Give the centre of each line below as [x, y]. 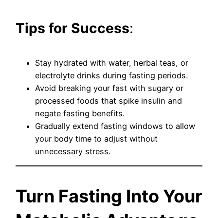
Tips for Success [73, 28]
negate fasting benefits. [80, 113]
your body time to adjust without [96, 138]
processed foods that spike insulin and [109, 100]
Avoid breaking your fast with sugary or [109, 88]
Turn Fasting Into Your [109, 196]
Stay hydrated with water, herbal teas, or [112, 63]
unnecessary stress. [73, 151]
